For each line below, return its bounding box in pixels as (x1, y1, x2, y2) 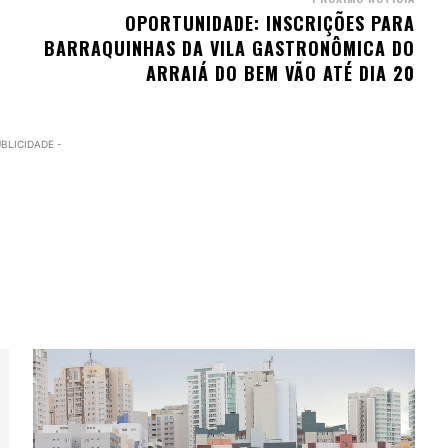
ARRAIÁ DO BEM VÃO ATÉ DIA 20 (145, 60, 415, 87)
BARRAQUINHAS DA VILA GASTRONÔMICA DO (43, 35, 415, 62)
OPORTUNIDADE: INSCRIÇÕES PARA (124, 10, 415, 37)
